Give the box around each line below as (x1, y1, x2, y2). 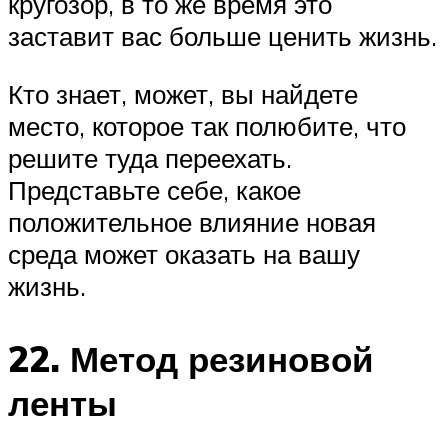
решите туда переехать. (8, 141, 292, 174)
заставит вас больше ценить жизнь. (8, 20, 437, 53)
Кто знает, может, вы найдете (8, 77, 358, 110)
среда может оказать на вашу (8, 237, 360, 270)
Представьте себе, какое (8, 173, 301, 206)
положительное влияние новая (8, 205, 376, 238)
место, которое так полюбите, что (8, 109, 406, 142)
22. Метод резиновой (8, 336, 374, 381)
